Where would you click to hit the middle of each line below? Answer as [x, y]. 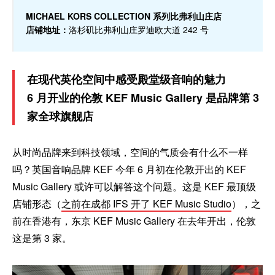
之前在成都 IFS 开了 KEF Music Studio [146, 203]
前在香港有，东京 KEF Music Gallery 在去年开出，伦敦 [134, 221]
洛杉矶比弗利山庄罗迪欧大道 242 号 [139, 29]
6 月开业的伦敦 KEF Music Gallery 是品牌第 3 [143, 98]
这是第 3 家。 [42, 238]
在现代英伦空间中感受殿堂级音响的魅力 [126, 79]
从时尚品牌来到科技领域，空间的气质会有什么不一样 [130, 152]
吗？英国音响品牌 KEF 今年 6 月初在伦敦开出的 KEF [129, 169]
